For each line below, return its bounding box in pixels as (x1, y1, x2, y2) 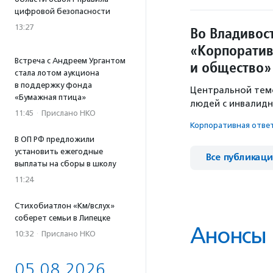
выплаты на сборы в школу (15, 159, 116, 168)
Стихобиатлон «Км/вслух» (15, 201, 115, 210)
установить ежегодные (15, 147, 103, 156)
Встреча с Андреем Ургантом (15, 56, 126, 65)
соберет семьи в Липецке (15, 213, 110, 222)
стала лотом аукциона (15, 68, 99, 77)
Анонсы (190, 222, 266, 249)
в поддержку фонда (15, 80, 92, 90)
